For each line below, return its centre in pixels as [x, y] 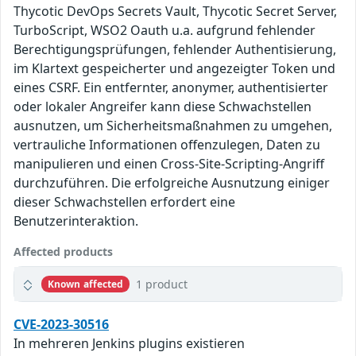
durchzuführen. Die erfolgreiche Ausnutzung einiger [172, 183]
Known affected [85, 284]
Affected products [63, 252]
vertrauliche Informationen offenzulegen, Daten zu [167, 145]
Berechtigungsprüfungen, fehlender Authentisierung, [175, 50]
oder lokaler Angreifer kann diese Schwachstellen [163, 107]
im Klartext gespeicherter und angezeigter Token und [174, 69]
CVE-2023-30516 [61, 325]
